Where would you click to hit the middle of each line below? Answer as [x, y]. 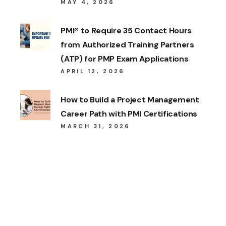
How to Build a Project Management [130, 100]
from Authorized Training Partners [127, 45]
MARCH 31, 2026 [96, 126]
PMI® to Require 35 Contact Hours [126, 31]
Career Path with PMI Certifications [129, 114]
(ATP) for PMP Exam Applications [125, 59]
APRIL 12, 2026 [93, 71]
